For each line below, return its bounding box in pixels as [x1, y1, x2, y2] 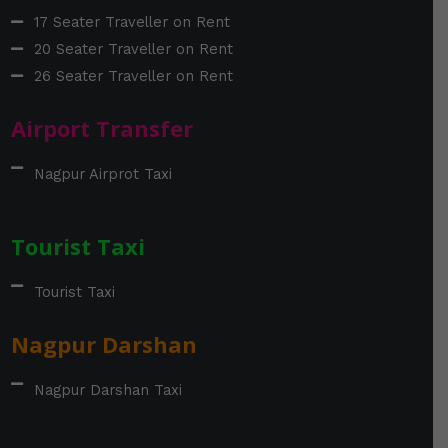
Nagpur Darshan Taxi [33, 380, 182, 399]
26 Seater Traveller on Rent [33, 66, 233, 85]
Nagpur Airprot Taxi [33, 164, 172, 183]
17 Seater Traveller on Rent [33, 12, 230, 31]
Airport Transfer [11, 112, 193, 143]
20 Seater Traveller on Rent [33, 39, 233, 58]
